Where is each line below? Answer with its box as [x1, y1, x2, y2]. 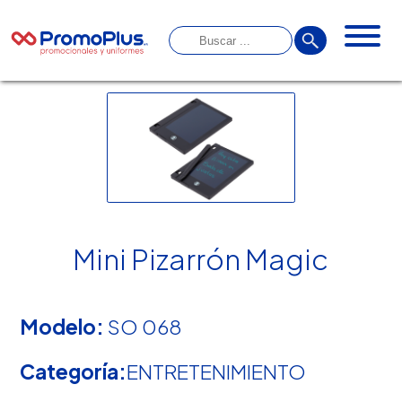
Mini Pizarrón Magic [73, 240, 329, 277]
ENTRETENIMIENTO [127, 359, 307, 385]
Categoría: [20, 359, 127, 385]
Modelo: [20, 313, 105, 339]
